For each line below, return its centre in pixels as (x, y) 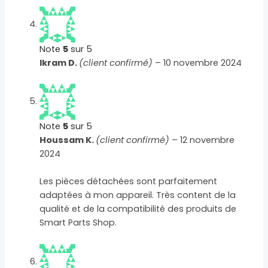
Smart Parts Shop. (78, 223)
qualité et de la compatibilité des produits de (138, 209)
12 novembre (208, 140)
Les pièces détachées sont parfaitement (129, 182)
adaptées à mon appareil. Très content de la (138, 195)
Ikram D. (60, 63)
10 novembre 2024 (203, 63)
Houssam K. (68, 140)
